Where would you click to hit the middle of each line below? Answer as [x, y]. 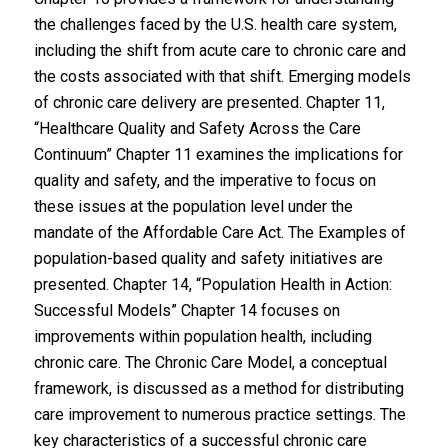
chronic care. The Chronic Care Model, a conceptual [210, 362]
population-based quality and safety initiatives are [208, 258]
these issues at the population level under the [193, 206]
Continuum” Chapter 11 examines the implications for [218, 154]
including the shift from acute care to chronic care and [219, 50]
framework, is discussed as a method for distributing [218, 388]
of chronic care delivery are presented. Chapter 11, [209, 102]
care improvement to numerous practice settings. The [219, 414]
